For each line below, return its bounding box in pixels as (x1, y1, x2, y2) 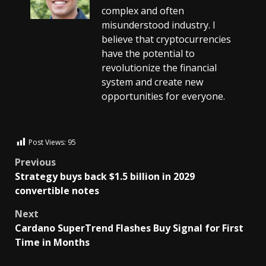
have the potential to (102, 46, 195, 60)
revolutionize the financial (102, 61, 217, 74)
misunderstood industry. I (102, 18, 216, 31)
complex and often (102, 4, 184, 17)
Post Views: (28, 137, 66, 148)
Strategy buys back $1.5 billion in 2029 (15, 169, 195, 183)
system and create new (102, 75, 203, 88)
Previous (15, 155, 56, 169)
